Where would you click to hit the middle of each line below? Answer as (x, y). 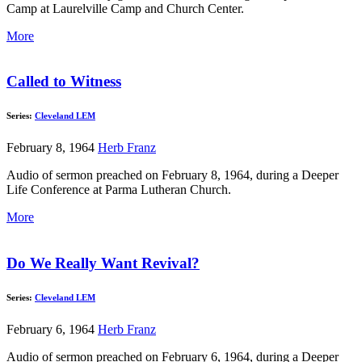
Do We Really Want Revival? (103, 263)
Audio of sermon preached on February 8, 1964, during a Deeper (173, 175)
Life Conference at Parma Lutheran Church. (119, 190)
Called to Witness (64, 82)
